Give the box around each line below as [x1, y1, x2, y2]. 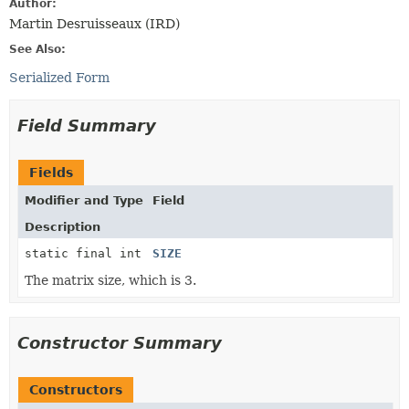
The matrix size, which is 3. [25, 273, 196, 288]
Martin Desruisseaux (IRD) [9, 16, 180, 31]
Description [25, 220, 100, 234]
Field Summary [17, 116, 156, 135]
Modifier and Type [25, 194, 143, 207]
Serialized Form [9, 70, 110, 85]
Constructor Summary [17, 333, 222, 352]
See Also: [9, 43, 66, 56]
